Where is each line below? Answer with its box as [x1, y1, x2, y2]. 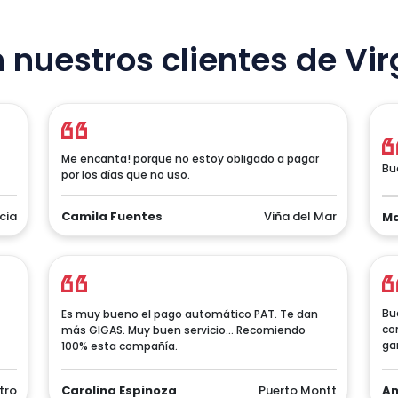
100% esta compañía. [61, 338, 178, 354]
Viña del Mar [264, 208, 337, 225]
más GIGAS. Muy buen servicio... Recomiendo [61, 322, 306, 338]
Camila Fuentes [61, 208, 163, 225]
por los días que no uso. [61, 167, 190, 182]
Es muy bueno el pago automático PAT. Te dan [61, 306, 318, 322]
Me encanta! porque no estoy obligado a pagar [61, 151, 319, 166]
